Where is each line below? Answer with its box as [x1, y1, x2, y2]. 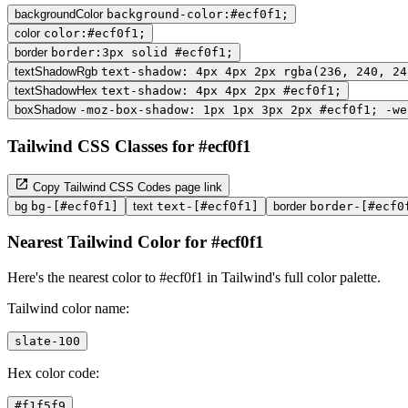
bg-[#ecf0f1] [31, 199, 118, 213]
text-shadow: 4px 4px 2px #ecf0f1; [101, 84, 342, 98]
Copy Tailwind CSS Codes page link [29, 179, 222, 194]
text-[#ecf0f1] [157, 199, 259, 213]
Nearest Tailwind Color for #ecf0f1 [7, 232, 264, 252]
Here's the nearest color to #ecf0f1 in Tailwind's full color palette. [7, 269, 381, 285]
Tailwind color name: [7, 300, 129, 316]
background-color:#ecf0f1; [107, 7, 289, 22]
